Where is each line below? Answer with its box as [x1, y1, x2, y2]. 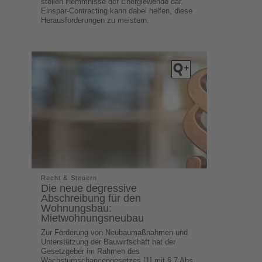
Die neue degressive [41, 182, 137, 194]
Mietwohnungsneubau [41, 212, 144, 224]
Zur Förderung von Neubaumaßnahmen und [41, 227, 188, 237]
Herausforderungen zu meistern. [41, 15, 150, 25]
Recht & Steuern [41, 174, 98, 181]
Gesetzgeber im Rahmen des [41, 246, 140, 256]
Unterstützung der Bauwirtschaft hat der [41, 237, 176, 246]
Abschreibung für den [41, 192, 142, 204]
